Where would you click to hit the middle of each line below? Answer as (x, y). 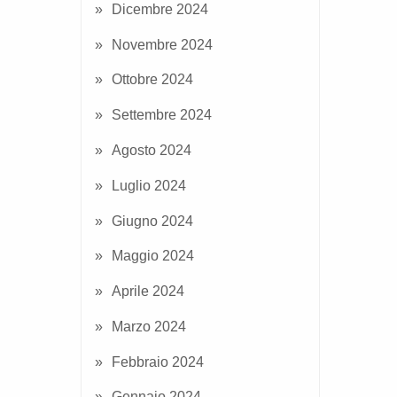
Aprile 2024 (148, 292)
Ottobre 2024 (152, 80)
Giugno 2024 (152, 221)
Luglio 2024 (149, 185)
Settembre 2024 (162, 115)
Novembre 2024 (162, 44)
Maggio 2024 (153, 256)
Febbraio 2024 (158, 362)
